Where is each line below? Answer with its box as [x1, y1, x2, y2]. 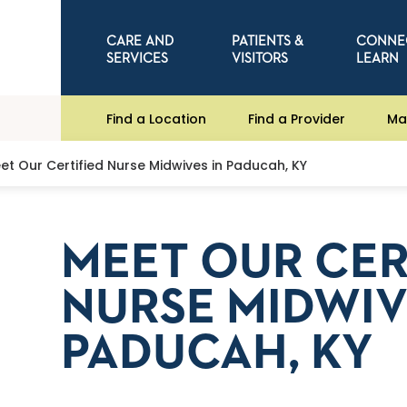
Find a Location [106, 109, 207, 128]
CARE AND [106, 34, 174, 48]
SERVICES [106, 51, 169, 65]
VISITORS [231, 51, 288, 65]
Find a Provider [248, 109, 346, 128]
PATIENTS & [231, 34, 303, 48]
